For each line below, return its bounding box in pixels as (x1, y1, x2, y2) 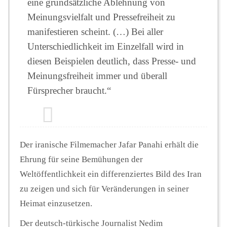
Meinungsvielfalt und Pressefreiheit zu (27, 12, 175, 23)
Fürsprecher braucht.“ (27, 85, 111, 96)
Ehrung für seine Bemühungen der (20, 155, 143, 165)
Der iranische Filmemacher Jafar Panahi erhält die (20, 140, 199, 150)
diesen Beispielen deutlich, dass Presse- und (27, 56, 196, 67)
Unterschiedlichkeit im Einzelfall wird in (27, 41, 184, 52)
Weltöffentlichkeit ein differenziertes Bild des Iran (20, 169, 202, 179)
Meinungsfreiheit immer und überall (27, 70, 167, 82)
